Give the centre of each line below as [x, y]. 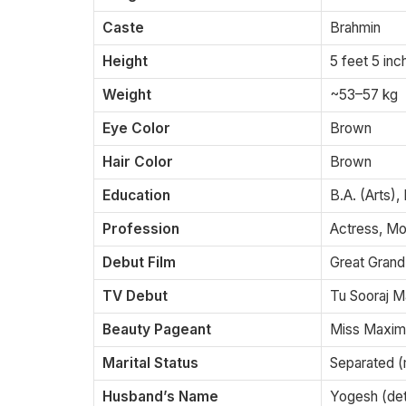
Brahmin [355, 28]
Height [125, 62]
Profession [141, 229]
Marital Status [150, 363]
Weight [127, 95]
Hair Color [138, 162]
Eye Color [136, 129]
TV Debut [135, 296]
